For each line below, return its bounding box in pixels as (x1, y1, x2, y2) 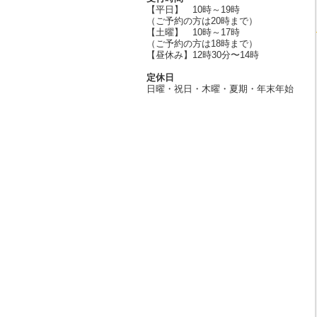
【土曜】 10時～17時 (146, 27, 240, 38)
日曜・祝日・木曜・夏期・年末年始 (146, 83, 294, 95)
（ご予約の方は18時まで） (146, 38, 258, 50)
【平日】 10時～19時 (146, 4, 240, 16)
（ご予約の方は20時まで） (146, 16, 258, 27)
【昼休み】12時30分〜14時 (146, 50, 259, 61)
